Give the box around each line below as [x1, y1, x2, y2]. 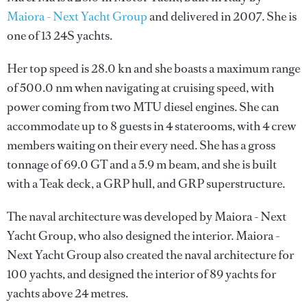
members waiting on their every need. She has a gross [7, 137, 275, 153]
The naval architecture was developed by [7, 208, 214, 225]
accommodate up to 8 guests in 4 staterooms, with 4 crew [7, 118, 296, 134]
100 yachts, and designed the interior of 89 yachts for [7, 266, 276, 282]
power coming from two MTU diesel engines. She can [7, 99, 279, 115]
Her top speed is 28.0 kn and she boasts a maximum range [7, 60, 300, 77]
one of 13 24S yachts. [7, 27, 112, 44]
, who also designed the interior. [73, 228, 236, 244]
